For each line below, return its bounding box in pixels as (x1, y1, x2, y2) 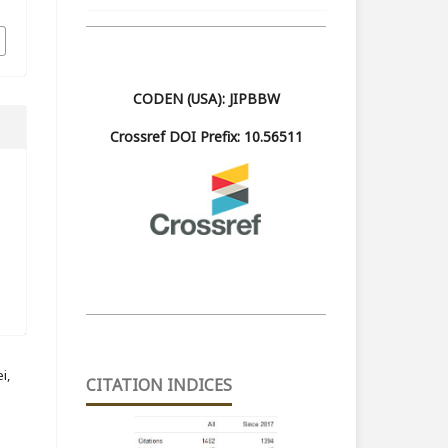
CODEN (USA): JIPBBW (132, 88, 280, 108)
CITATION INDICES (86, 373, 232, 396)
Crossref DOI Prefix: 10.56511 (109, 126, 303, 146)
